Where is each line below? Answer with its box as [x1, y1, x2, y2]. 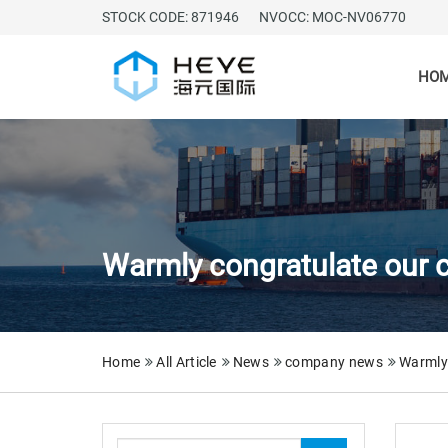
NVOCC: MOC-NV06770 [259, 9, 406, 25]
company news [285, 354, 383, 370]
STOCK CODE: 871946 [102, 9, 239, 25]
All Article [156, 354, 217, 370]
